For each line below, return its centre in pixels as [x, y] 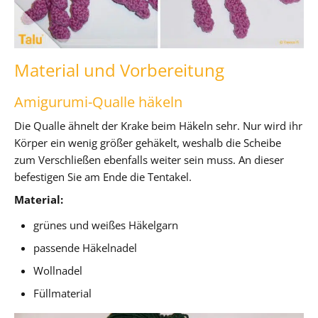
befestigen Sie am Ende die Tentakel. [103, 176]
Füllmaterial [63, 293]
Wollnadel [58, 270]
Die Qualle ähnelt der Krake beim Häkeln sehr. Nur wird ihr [158, 125]
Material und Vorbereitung [119, 70]
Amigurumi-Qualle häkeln [98, 102]
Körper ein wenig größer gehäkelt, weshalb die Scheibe [148, 142]
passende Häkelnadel [86, 247]
